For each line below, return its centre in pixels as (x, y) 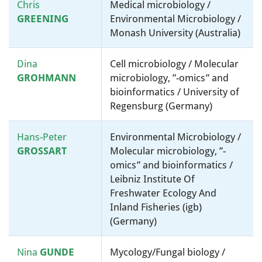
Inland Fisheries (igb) (156, 207)
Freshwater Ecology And (163, 193)
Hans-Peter (42, 137)
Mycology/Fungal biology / (168, 252)
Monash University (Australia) (175, 33)
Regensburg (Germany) (161, 106)
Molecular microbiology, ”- (168, 151)
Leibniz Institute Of (152, 179)
